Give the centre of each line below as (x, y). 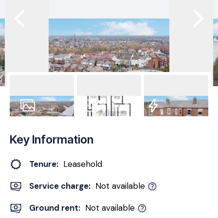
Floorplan (94, 120)
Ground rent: (55, 208)
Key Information (52, 139)
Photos (33, 120)
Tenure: (44, 164)
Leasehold (83, 164)
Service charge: (60, 186)
